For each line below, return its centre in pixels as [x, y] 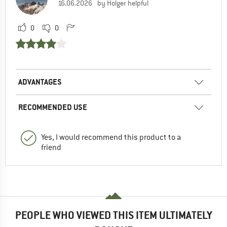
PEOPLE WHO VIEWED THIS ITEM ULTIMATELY [113, 215]
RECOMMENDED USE [53, 107]
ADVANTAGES [40, 82]
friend [51, 147]
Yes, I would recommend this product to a [111, 137]
